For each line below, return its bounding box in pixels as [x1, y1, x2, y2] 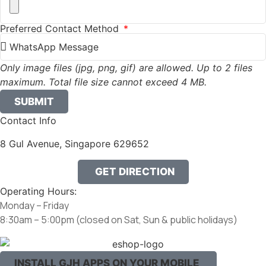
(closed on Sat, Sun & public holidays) [76, 213, 237, 226]
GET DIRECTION [94, 166, 175, 178]
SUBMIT [14, 95, 54, 107]
